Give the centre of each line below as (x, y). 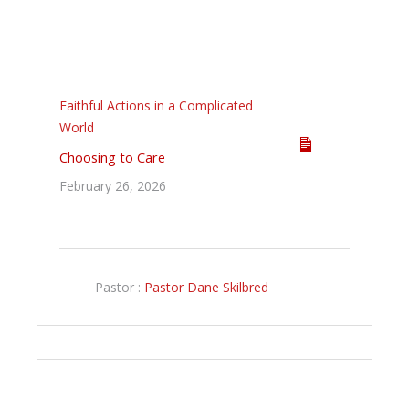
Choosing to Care (112, 157)
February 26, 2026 (113, 186)
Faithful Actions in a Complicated (156, 106)
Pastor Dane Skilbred (206, 287)
